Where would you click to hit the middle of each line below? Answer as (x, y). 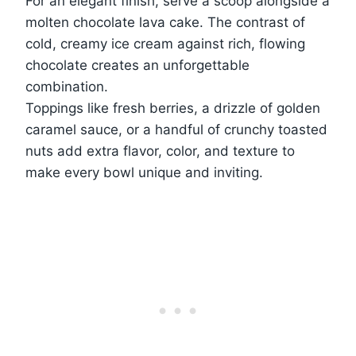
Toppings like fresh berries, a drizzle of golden (173, 108)
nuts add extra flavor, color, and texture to (160, 151)
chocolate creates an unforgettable (137, 65)
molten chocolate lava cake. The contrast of (165, 22)
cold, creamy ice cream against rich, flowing (165, 43)
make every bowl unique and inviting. (144, 172)
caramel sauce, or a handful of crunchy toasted (176, 129)
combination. (67, 86)
